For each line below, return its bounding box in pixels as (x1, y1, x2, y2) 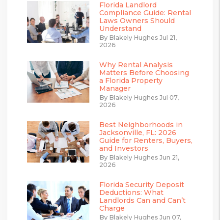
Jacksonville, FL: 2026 (99, 128, 176, 137)
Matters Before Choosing (99, 68, 189, 77)
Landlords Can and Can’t (99, 195, 186, 205)
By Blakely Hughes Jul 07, (99, 93, 179, 101)
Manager (99, 83, 131, 93)
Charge (99, 203, 125, 213)
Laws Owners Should (99, 16, 175, 25)
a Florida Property (99, 76, 163, 85)
